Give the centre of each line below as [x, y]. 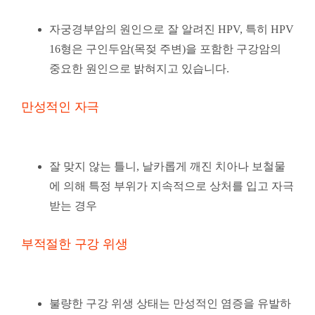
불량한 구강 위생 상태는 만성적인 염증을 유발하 [170, 304]
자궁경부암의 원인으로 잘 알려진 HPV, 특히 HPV [171, 30]
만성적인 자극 [60, 107]
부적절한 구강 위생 [74, 244]
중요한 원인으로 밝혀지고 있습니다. [139, 69]
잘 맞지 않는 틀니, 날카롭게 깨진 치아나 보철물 [167, 167]
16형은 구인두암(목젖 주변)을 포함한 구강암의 [165, 49]
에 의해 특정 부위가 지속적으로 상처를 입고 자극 [171, 186]
